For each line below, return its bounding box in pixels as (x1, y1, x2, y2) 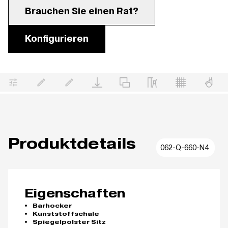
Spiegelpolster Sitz (33, 218, 106, 226)
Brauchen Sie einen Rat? (25, 6, 138, 17)
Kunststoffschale (33, 210, 99, 218)
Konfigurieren (25, 33, 89, 45)
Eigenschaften (24, 185, 125, 201)
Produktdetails (8, 133, 136, 153)
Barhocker (33, 202, 72, 210)
